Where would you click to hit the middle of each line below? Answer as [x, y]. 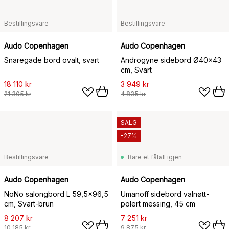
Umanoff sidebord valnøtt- [165, 194]
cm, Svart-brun [29, 204]
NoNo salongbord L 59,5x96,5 [56, 194]
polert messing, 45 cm [158, 204]
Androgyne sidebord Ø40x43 [171, 60]
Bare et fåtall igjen [155, 157]
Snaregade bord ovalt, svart [52, 60]
